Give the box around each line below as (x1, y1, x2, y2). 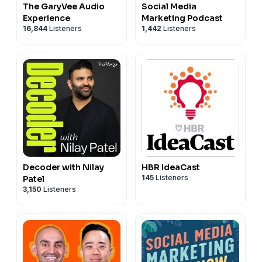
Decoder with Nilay (23, 161, 104, 173)
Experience (23, 12, 70, 23)
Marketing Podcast (142, 12, 223, 23)
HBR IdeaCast (142, 161, 200, 173)
